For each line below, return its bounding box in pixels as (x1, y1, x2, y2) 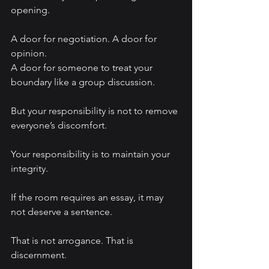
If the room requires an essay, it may (11, 192, 166, 204)
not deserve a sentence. (11, 206, 112, 218)
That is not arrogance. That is (11, 235, 136, 247)
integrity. (11, 163, 48, 175)
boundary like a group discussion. (11, 76, 155, 88)
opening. (11, 4, 50, 16)
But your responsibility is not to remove (11, 105, 180, 117)
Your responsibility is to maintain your (11, 148, 172, 160)
